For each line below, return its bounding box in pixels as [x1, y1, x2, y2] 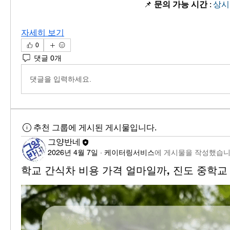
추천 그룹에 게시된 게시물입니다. [33, 123, 157, 133]
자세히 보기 [21, 28, 64, 38]
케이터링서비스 [104, 148, 155, 157]
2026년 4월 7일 [48, 148, 98, 157]
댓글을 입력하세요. [30, 74, 91, 83]
